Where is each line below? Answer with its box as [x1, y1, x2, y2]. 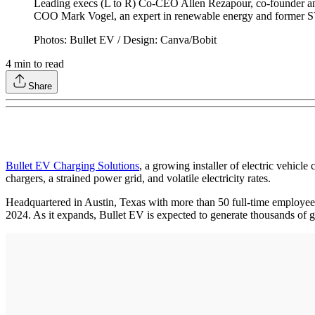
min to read [11, 57, 64, 70]
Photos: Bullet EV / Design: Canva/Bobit [34, 33, 217, 46]
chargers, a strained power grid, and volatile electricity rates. [6, 172, 271, 184]
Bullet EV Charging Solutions [6, 159, 139, 172]
